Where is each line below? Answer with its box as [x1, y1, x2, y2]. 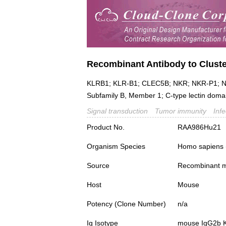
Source [87, 161, 109, 170]
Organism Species [87, 142, 145, 151]
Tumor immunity [155, 107, 206, 116]
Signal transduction [87, 107, 148, 116]
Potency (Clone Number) [87, 200, 166, 208]
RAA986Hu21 [178, 123, 221, 132]
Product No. [87, 123, 125, 132]
